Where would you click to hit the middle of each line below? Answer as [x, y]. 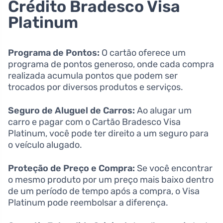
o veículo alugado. [45, 145]
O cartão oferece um [143, 53]
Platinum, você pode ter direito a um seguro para [108, 133]
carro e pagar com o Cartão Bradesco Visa [94, 122]
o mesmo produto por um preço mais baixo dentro [111, 179]
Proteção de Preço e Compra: [71, 168]
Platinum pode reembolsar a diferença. [88, 202]
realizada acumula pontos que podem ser [93, 75]
